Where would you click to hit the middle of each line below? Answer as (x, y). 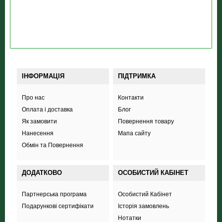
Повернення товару (146, 121)
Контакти (131, 98)
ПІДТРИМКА (137, 76)
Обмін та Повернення (52, 145)
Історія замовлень (143, 206)
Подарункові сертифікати (57, 206)
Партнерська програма (54, 194)
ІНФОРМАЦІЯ (43, 76)
